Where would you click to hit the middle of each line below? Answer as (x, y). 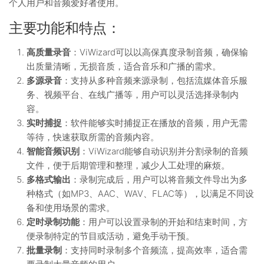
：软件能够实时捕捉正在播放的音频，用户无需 (155, 123)
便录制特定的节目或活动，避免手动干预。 (110, 236)
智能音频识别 (53, 151)
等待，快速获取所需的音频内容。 (93, 137)
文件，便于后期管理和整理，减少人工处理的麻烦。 (128, 165)
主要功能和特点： (65, 28)
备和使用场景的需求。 (71, 208)
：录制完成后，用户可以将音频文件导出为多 (159, 179)
